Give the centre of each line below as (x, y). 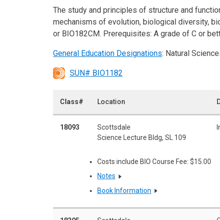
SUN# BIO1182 (96, 73)
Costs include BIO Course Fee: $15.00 (154, 161)
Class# (72, 101)
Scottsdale (114, 127)
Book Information (124, 191)
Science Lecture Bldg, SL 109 (142, 137)
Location (111, 101)
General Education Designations (108, 53)
